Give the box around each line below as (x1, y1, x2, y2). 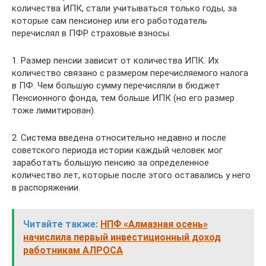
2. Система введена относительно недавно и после (12, 132, 226, 143)
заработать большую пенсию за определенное (12, 157, 209, 168)
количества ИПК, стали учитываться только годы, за (12, 3, 237, 14)
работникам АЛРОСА (23, 245, 123, 256)
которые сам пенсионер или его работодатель (12, 15, 207, 26)
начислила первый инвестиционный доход (23, 232, 221, 243)
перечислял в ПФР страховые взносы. (12, 28, 171, 39)
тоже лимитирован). (12, 105, 96, 116)
